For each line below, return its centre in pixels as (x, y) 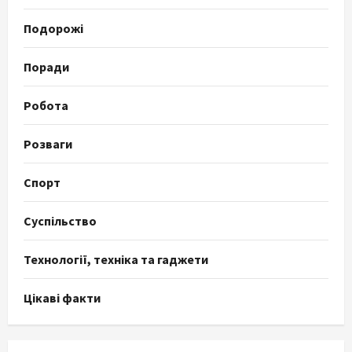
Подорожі (53, 28)
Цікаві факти (62, 297)
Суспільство (60, 220)
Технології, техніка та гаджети (116, 259)
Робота (46, 105)
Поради (46, 66)
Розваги (48, 143)
